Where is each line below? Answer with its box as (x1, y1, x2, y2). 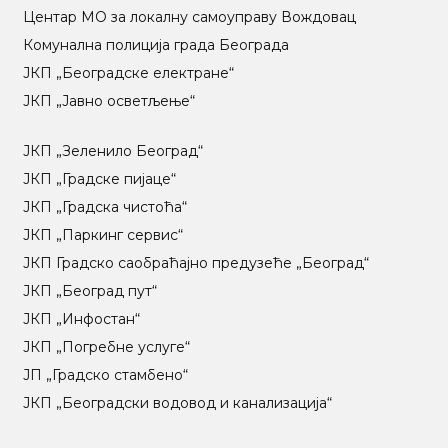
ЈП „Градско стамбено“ (22, 366, 188, 385)
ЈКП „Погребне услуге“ (22, 338, 190, 357)
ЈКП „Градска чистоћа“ (22, 198, 187, 217)
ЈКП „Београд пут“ (22, 282, 157, 301)
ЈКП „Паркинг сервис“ (22, 226, 183, 245)
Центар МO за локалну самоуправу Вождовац (22, 7, 356, 26)
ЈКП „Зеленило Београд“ (22, 142, 203, 161)
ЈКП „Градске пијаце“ (22, 170, 176, 189)
